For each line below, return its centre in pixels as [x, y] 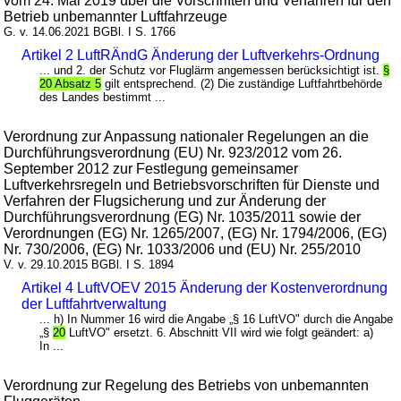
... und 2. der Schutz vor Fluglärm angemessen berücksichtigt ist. [212, 70]
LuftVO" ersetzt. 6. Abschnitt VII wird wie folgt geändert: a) [220, 332]
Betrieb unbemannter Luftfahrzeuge [116, 16]
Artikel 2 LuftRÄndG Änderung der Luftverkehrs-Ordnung [201, 55]
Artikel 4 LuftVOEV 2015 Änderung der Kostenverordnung [205, 287]
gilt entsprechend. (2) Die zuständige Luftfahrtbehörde [242, 83]
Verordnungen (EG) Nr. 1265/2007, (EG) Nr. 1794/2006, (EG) [196, 233]
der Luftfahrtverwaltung [94, 303]
